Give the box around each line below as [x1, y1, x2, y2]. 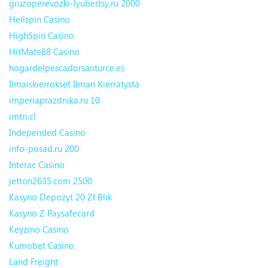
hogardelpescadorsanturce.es [9, 62, 124, 74]
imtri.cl [9, 110, 36, 123]
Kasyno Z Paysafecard [9, 207, 95, 220]
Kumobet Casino [9, 239, 74, 252]
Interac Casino [9, 159, 65, 171]
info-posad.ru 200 [9, 142, 79, 155]
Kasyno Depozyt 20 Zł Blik [9, 191, 112, 203]
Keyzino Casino [9, 223, 69, 236]
